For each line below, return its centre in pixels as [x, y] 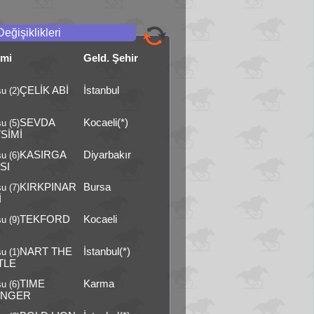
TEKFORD [45, 219]
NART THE [46, 251]
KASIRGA [43, 155]
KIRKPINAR [48, 187]
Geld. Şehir [110, 58]
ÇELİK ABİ [45, 90]
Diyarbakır [107, 155]
